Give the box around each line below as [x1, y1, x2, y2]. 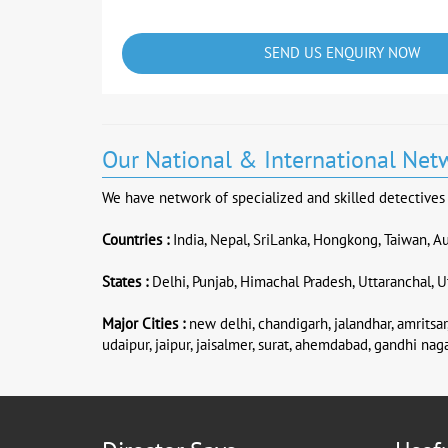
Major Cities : [102, 315, 185, 333]
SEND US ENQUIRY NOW [264, 44, 421, 62]
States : [102, 273, 148, 291]
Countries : [102, 231, 169, 249]
